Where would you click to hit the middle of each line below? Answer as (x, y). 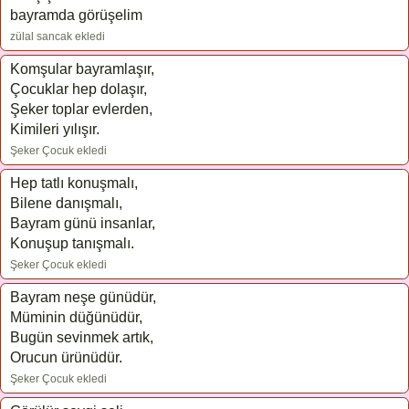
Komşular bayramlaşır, (82, 69)
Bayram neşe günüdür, (83, 297)
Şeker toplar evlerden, (81, 109)
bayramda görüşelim (76, 15)
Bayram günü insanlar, (83, 223)
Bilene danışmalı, (66, 203)
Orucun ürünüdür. (66, 357)
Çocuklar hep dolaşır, (79, 89)
